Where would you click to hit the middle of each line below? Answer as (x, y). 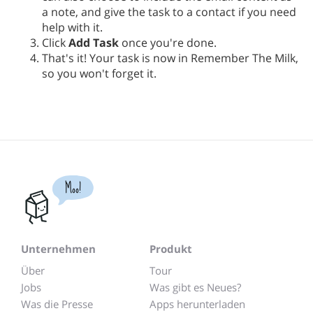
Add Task (94, 43)
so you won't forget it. (99, 74)
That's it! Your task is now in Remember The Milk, (170, 58)
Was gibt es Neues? (195, 287)
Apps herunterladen (197, 304)
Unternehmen (58, 249)
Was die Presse (57, 304)
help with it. (72, 28)
